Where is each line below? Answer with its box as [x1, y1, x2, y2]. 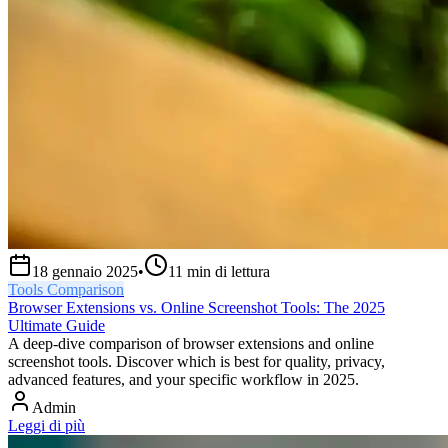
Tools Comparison [8, 281, 124, 299]
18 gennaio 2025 [32, 263, 138, 281]
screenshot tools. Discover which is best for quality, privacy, [8, 353, 385, 371]
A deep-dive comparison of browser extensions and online [8, 335, 374, 353]
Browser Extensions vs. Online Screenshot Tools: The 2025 [8, 299, 385, 317]
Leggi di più [8, 417, 85, 435]
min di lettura [187, 263, 270, 281]
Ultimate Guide [8, 317, 105, 335]
